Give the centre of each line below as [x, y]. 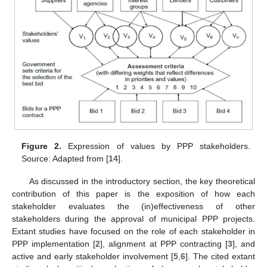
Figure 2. [42, 146]
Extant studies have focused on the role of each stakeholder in [133, 232]
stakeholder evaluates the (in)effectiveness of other [133, 207]
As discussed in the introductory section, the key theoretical [142, 181]
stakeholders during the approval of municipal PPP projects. [133, 219]
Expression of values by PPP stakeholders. [156, 146]
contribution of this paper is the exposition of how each [133, 194]
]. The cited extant [220, 257]
